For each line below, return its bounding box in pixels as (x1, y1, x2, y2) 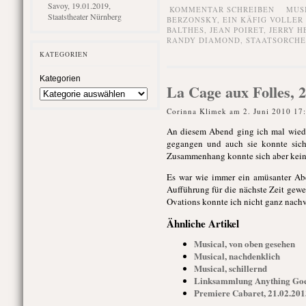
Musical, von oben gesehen (193, 237, 295, 250)
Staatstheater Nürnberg (47, 11, 122, 22)
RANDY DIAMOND (166, 35, 240, 45)
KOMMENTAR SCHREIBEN (169, 4, 275, 14)
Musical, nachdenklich (193, 249, 280, 262)
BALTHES (166, 25, 204, 35)
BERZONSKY (166, 14, 217, 25)
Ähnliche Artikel (166, 216, 239, 231)
